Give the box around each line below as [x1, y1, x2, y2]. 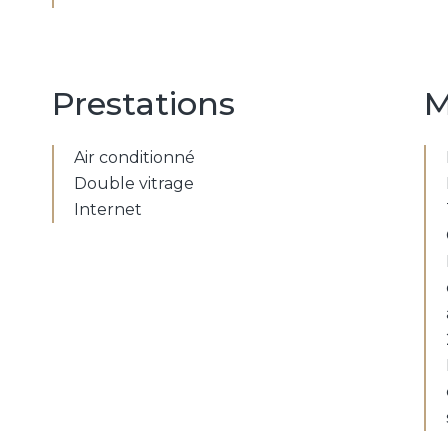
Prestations [52, 84, 235, 123]
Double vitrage [74, 174, 194, 193]
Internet [74, 200, 142, 219]
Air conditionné [74, 148, 195, 167]
